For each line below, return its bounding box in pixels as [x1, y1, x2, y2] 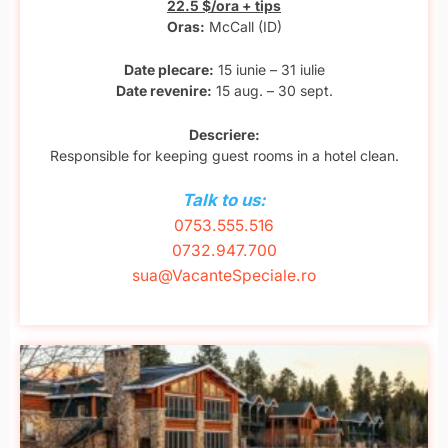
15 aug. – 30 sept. [211, 82, 333, 100]
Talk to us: [182, 190, 266, 211]
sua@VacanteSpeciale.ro [132, 266, 316, 286]
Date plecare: [123, 61, 214, 79]
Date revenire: [115, 82, 212, 100]
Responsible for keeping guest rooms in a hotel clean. [49, 146, 399, 164]
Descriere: [188, 125, 260, 143]
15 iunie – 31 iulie [213, 61, 325, 79]
